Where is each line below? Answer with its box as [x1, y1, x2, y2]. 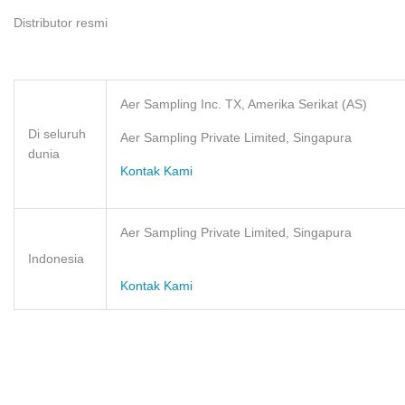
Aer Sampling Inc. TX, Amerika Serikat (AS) [120, 97, 367, 111]
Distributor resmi [14, 15, 108, 30]
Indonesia [28, 251, 84, 266]
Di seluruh [28, 127, 86, 141]
